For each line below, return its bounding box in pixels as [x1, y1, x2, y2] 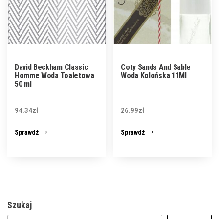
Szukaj [7, 200, 32, 211]
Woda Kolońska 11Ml [121, 70, 187, 80]
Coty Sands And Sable [121, 62, 191, 72]
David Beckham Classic [15, 62, 88, 72]
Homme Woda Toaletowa [15, 70, 94, 80]
